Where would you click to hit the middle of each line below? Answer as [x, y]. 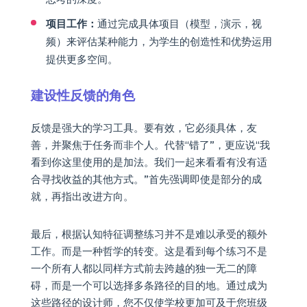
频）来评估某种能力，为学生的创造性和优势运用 [159, 42]
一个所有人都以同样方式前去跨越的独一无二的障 [144, 269]
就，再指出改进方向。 [82, 197]
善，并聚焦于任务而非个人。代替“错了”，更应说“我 [150, 145]
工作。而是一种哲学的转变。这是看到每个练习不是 [149, 251]
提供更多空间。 [82, 60]
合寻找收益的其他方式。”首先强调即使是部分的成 [146, 180]
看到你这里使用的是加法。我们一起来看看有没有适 [149, 162]
